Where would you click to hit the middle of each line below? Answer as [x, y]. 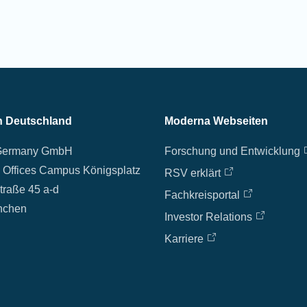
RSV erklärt [192, 173]
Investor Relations [208, 217]
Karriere [184, 239]
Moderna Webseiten [216, 121]
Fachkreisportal [202, 195]
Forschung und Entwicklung [232, 151]
